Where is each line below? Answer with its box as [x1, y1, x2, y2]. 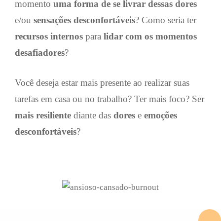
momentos [155, 31, 197, 41]
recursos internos [15, 31, 83, 41]
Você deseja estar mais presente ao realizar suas [15, 77, 189, 88]
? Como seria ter [135, 14, 196, 25]
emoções [144, 110, 177, 120]
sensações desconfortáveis [34, 14, 135, 25]
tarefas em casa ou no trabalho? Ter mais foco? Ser [15, 94, 204, 104]
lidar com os [104, 31, 153, 41]
